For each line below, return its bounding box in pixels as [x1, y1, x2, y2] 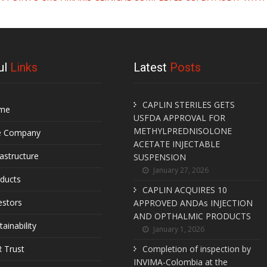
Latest [133, 60, 170, 74]
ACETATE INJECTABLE [133, 138, 220, 150]
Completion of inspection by [142, 243, 251, 254]
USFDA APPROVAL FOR [133, 112, 225, 123]
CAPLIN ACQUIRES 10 [142, 184, 227, 195]
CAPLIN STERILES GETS [142, 99, 235, 110]
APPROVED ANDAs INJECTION [133, 197, 253, 209]
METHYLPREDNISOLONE [133, 125, 232, 136]
